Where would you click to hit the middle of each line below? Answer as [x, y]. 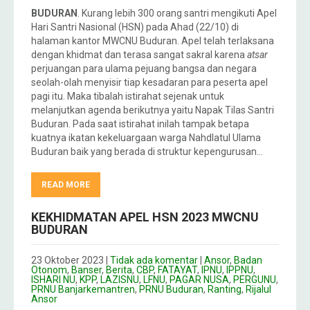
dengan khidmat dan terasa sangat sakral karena [139, 55]
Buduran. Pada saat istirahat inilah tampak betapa [140, 124]
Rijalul [258, 290]
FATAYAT [177, 270]
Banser [86, 270]
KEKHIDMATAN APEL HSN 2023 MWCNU [145, 217]
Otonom [49, 270]
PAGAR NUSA [199, 280]
